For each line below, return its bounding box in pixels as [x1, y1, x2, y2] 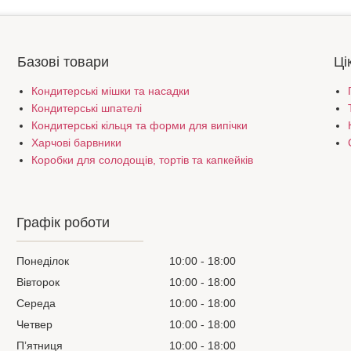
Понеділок [16, 255, 70, 268]
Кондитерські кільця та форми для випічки [31, 119, 248, 132]
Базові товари [16, 54, 109, 71]
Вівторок [16, 276, 60, 289]
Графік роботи [16, 215, 110, 231]
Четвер [16, 318, 53, 331]
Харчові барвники [31, 136, 121, 150]
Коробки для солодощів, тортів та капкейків [31, 154, 253, 167]
